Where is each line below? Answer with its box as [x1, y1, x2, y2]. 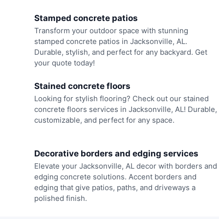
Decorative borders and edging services [34, 149, 198, 159]
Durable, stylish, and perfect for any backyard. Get [34, 47, 207, 57]
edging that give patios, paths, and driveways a [34, 183, 196, 193]
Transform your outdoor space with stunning [34, 26, 188, 36]
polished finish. [34, 194, 87, 203]
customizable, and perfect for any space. [34, 115, 175, 125]
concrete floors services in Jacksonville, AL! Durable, [34, 104, 217, 114]
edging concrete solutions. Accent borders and [34, 172, 197, 182]
